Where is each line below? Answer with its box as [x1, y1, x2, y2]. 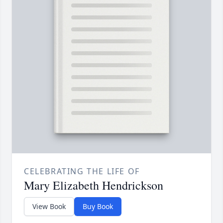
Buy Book [83, 202, 113, 212]
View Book [32, 202, 66, 212]
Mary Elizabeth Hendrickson [24, 177, 163, 194]
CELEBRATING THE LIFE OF [24, 166, 140, 177]
